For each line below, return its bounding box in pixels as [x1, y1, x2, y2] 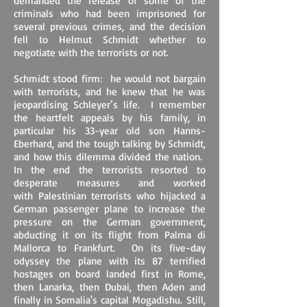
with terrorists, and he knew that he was [14, 85, 206, 98]
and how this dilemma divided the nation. [14, 150, 206, 163]
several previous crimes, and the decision [14, 20, 206, 33]
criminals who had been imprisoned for [14, 7, 206, 20]
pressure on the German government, [14, 215, 206, 228]
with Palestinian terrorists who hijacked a [14, 189, 206, 202]
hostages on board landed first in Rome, [14, 267, 206, 280]
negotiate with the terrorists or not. [14, 46, 172, 59]
